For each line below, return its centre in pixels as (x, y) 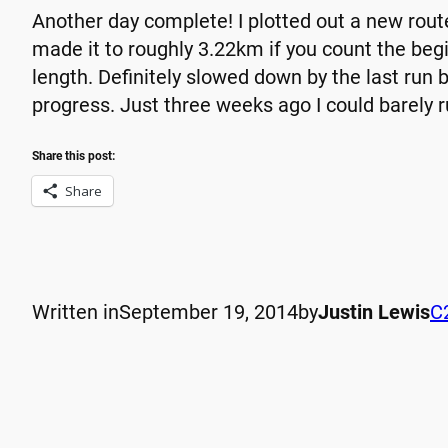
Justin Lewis (374, 312)
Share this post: (73, 156)
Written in (75, 312)
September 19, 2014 (208, 312)
